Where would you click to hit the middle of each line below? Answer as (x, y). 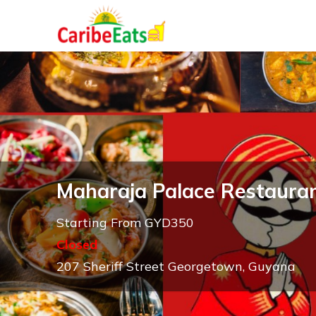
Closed (77, 244)
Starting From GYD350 (125, 223)
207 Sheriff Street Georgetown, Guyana (176, 266)
